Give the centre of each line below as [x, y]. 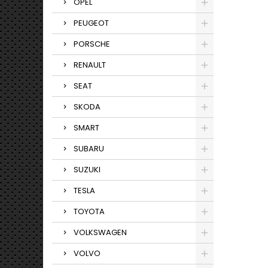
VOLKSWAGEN [100, 232]
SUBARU [89, 149]
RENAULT [90, 65]
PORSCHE [92, 44]
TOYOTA [89, 211]
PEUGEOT [91, 23]
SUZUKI [87, 170]
